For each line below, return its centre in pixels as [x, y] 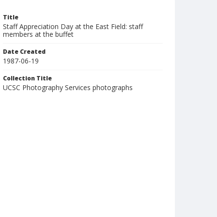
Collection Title [27, 78]
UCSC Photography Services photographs [68, 87]
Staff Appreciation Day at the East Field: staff [73, 26]
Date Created [24, 52]
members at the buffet [38, 34]
